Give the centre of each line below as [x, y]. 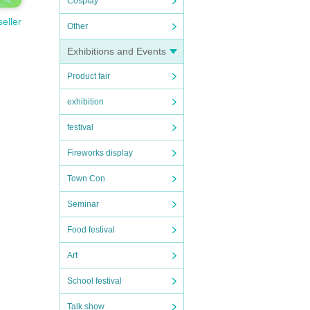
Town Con [86, 179]
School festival [94, 281]
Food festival [91, 230]
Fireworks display [100, 153]
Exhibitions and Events [117, 51]
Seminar [83, 204]
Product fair [89, 76]
